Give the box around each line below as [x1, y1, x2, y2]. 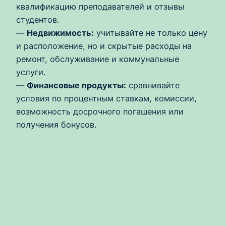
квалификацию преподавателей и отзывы [16, 2, 184, 12]
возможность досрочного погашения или [16, 106, 184, 117]
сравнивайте [126, 80, 180, 91]
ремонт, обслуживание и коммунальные [16, 54, 179, 65]
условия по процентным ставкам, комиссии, [16, 93, 197, 104]
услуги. [16, 67, 45, 78]
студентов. [16, 15, 59, 25]
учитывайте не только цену [94, 28, 207, 38]
